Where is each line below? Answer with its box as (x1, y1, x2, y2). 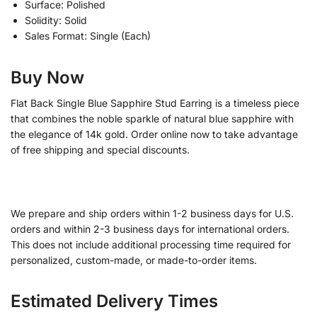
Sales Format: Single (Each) (25, 30, 151, 42)
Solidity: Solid (25, 14, 87, 27)
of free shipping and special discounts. (11, 144, 190, 156)
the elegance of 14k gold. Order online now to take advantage (11, 128, 298, 141)
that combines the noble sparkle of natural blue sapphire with (11, 113, 294, 125)
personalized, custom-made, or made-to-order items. (11, 253, 257, 266)
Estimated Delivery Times (11, 291, 218, 312)
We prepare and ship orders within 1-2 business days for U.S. (11, 207, 294, 219)
